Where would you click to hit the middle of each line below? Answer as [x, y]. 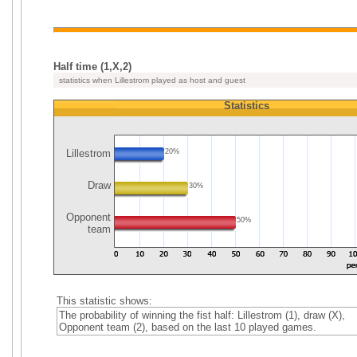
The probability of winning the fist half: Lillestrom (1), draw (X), [202, 315]
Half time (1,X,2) [92, 67]
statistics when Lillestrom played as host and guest [151, 80]
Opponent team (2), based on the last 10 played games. [187, 327]
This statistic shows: [104, 301]
